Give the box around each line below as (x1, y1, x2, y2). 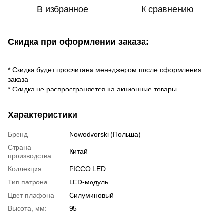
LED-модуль (69, 178, 108, 186)
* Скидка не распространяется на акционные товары (8, 85, 177, 93)
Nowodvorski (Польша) (69, 130, 141, 138)
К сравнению (141, 4, 194, 14)
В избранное (36, 4, 88, 14)
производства (8, 151, 51, 160)
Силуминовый (69, 191, 114, 199)
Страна (8, 143, 31, 151)
